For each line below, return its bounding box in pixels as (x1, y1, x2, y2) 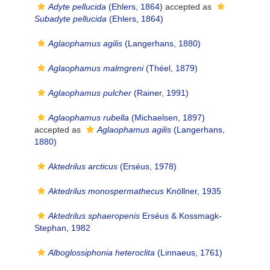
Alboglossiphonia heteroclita (48, 248, 155, 257)
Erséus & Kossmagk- (140, 211, 222, 221)
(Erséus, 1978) (118, 162, 177, 171)
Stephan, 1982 (34, 223, 90, 233)
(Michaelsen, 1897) (129, 113, 205, 122)
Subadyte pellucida (34, 14, 107, 24)
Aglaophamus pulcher (48, 88, 131, 98)
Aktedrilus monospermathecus (48, 186, 164, 196)
